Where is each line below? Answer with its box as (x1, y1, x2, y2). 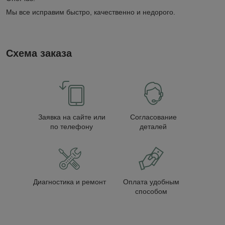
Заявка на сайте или (38, 113, 105, 122)
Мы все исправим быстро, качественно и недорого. (6, 8, 177, 16)
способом (135, 187, 167, 196)
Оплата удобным (123, 178, 179, 186)
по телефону (50, 123, 93, 131)
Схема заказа (6, 47, 72, 59)
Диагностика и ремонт (33, 178, 106, 186)
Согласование (130, 113, 177, 122)
